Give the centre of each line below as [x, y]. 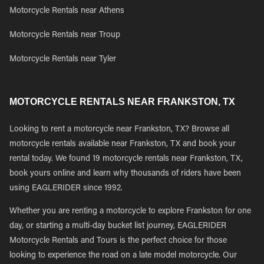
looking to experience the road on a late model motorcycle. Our [123, 256]
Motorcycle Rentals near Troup [65, 35]
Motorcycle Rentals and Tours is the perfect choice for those [118, 241]
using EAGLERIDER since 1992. [66, 189]
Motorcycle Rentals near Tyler [63, 60]
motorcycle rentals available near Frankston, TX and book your [123, 144]
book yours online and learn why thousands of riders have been [125, 174]
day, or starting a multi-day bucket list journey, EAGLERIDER [118, 226]
